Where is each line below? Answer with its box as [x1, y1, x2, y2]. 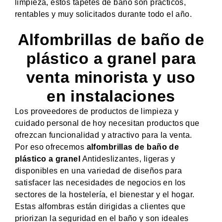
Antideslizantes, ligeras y [80, 154, 175, 163]
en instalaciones [47, 87, 175, 105]
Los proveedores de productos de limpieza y [15, 107, 179, 115]
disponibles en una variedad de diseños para [15, 166, 182, 175]
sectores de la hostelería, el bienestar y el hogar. [15, 190, 195, 199]
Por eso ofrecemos [15, 142, 87, 151]
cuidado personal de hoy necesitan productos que [15, 118, 200, 127]
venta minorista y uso [26, 68, 196, 86]
